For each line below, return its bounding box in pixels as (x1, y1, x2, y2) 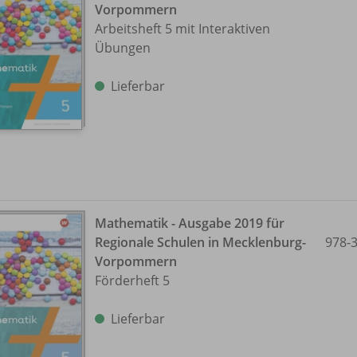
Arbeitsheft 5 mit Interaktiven (95, 19, 270, 37)
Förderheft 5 (95, 271, 170, 289)
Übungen (95, 38, 151, 57)
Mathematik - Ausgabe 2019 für (95, 214, 284, 232)
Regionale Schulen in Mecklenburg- (95, 233, 306, 251)
